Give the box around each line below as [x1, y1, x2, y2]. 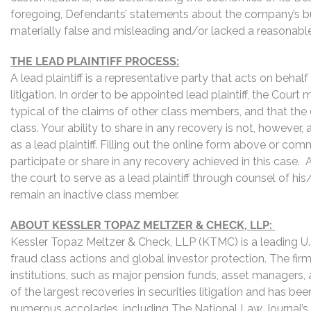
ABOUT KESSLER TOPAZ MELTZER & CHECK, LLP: [10, 219, 275, 232]
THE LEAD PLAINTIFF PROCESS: [10, 55, 179, 68]
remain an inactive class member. [10, 188, 179, 201]
